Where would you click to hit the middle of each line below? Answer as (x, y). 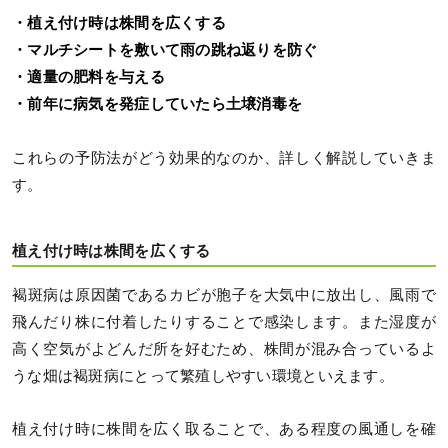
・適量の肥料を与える (88, 76)
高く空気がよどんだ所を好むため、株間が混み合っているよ (224, 348)
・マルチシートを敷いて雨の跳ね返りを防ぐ (165, 49)
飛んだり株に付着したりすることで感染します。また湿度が (224, 321)
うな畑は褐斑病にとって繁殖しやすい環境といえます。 (203, 375)
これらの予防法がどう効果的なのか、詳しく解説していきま (224, 157)
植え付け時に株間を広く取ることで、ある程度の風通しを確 (224, 428)
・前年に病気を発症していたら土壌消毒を (157, 103)
